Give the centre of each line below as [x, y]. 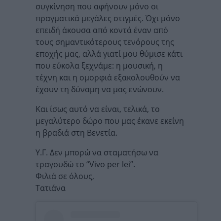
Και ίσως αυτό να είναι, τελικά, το [98, 109]
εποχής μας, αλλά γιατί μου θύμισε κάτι [109, 54]
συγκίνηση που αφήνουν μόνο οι [97, 6]
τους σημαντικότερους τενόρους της [105, 42]
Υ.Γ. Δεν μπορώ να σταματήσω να [97, 152]
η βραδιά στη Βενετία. [76, 133]
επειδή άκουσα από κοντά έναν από [102, 30]
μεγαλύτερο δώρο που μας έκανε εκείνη [110, 121]
